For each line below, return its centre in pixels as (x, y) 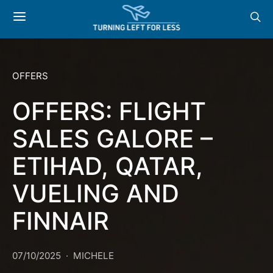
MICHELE (94, 256)
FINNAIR (61, 221)
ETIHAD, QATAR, (108, 166)
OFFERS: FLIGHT (109, 111)
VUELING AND (96, 193)
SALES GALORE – (112, 139)
